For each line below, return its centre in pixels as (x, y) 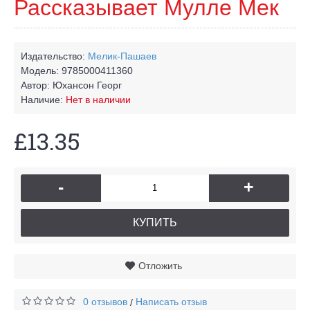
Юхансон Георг (87, 85)
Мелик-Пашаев (122, 56)
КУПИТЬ (155, 222)
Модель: (41, 70)
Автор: (37, 85)
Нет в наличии (98, 99)
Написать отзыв (171, 301)
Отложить (160, 265)
